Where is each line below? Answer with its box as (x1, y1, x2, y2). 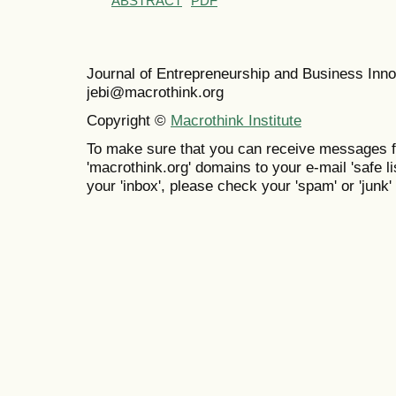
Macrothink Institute (171, 110, 301, 129)
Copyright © (87, 110, 171, 129)
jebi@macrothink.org (87, 82, 224, 101)
